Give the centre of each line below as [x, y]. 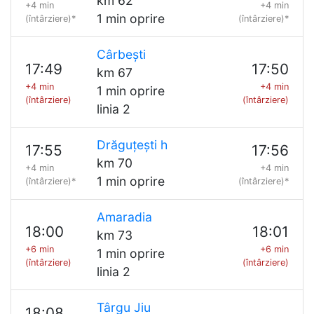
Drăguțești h [132, 145]
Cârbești [121, 54]
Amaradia [124, 217]
